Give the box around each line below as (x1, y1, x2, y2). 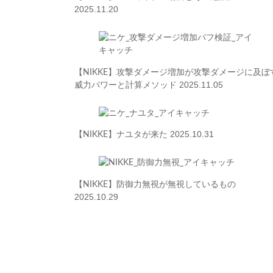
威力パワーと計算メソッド (74, 80, 179, 90)
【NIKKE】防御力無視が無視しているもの (74, 179, 236, 189)
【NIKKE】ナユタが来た (74, 130, 170, 140)
